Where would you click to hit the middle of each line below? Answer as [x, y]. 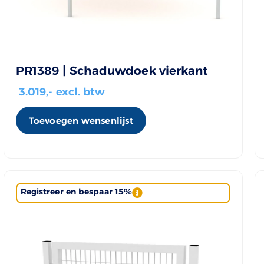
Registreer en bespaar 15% [76, 191]
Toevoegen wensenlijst [81, 120]
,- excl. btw [76, 92]
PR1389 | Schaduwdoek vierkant [112, 70]
